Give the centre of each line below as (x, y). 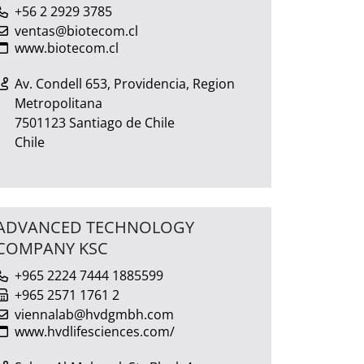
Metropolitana (58, 103)
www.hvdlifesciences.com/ (95, 331)
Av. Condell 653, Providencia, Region (125, 83)
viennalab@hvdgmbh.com (94, 314)
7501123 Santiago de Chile (95, 122)
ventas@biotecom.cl (76, 30)
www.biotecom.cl (67, 48)
